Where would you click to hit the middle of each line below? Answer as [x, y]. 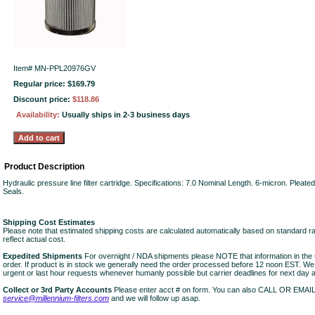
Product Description [44, 167]
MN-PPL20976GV [65, 68]
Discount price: [43, 99]
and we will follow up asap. [155, 298]
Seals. [13, 191]
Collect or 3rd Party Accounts [57, 290]
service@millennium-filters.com [56, 298]
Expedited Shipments [43, 256]
